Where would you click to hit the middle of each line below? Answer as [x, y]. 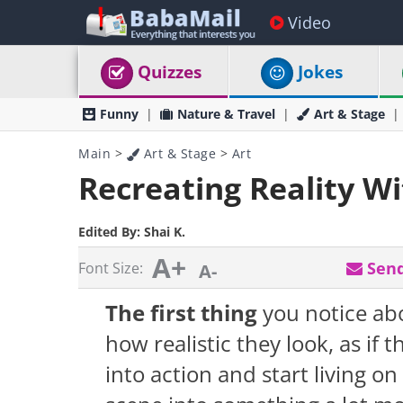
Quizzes [170, 72]
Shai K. [165, 232]
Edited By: [111, 232]
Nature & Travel [226, 114]
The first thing [181, 313]
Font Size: [111, 268]
